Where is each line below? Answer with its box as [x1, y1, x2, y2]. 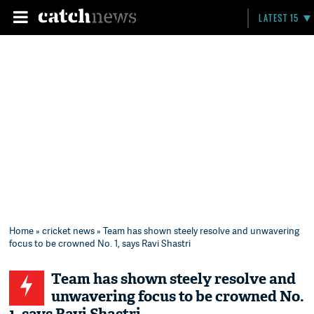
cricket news [42, 224, 95, 237]
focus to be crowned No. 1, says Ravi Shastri [9, 237, 191, 250]
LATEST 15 [259, 12, 299, 24]
